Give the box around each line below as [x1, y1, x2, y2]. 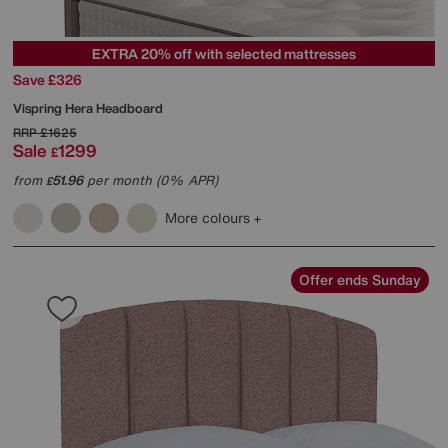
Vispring [13, 99, 65, 119]
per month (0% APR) [83, 171, 218, 191]
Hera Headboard [65, 99, 163, 119]
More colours [165, 207, 254, 229]
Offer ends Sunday [299, 269, 421, 291]
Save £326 [13, 69, 82, 91]
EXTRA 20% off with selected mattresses [92, 43, 356, 65]
